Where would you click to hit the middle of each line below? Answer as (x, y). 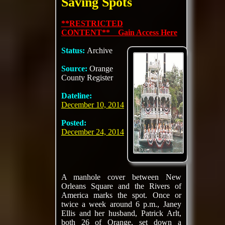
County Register (87, 78)
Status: (74, 50)
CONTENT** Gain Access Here (119, 32)
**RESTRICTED (92, 23)
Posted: (74, 123)
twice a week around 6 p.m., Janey (121, 204)
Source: (75, 69)
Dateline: (76, 96)
